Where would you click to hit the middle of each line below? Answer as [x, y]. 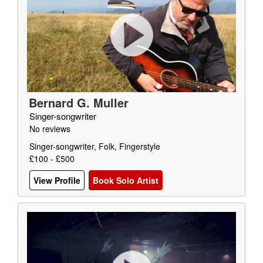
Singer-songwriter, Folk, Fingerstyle [95, 146]
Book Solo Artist [126, 181]
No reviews [50, 129]
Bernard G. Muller [79, 102]
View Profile [57, 181]
